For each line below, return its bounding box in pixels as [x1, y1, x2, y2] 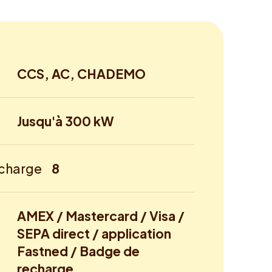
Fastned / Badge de [17, 243, 140, 260]
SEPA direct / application [17, 225, 171, 242]
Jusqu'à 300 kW [17, 113, 114, 130]
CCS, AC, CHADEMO [17, 66, 146, 83]
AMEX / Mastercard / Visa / [17, 208, 185, 225]
